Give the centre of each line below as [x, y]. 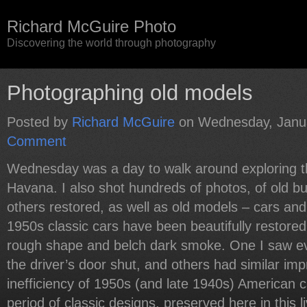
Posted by [39, 122]
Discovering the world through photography [111, 43]
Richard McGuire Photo [91, 26]
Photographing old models [130, 93]
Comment [37, 141]
